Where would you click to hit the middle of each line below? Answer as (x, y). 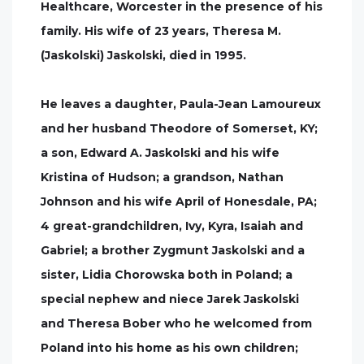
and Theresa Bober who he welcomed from (176, 323)
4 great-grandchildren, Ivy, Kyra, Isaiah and (172, 226)
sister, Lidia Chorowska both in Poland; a (167, 275)
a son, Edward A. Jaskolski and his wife (160, 153)
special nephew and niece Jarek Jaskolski (170, 299)
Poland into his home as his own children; (169, 348)
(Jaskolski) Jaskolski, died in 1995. (143, 55)
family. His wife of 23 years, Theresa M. (161, 31)
